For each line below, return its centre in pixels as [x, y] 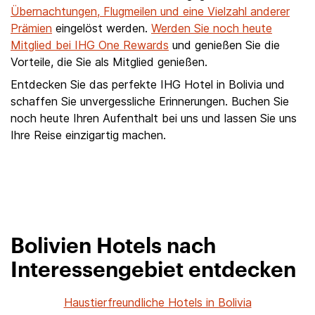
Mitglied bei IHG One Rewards [90, 45]
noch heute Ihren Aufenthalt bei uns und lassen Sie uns [154, 118]
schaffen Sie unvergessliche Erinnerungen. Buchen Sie [150, 101]
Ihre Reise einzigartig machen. [88, 135]
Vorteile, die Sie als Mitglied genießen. [109, 62]
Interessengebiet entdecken [153, 271]
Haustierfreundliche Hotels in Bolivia [157, 302]
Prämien [31, 28]
